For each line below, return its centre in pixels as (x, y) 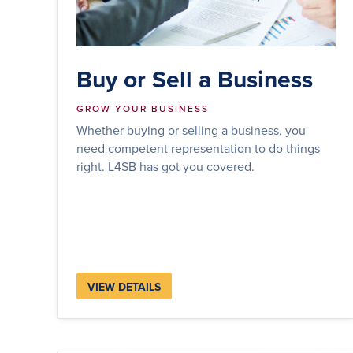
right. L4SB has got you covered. (165, 166)
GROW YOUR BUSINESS (143, 108)
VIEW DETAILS (124, 286)
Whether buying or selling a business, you (191, 130)
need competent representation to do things (198, 148)
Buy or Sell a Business (195, 79)
